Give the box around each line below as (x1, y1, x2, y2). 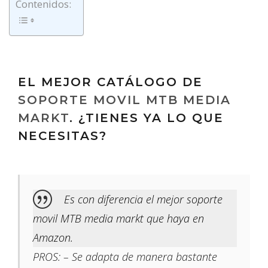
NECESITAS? (18, 129, 107, 144)
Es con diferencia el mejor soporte (64, 192, 223, 207)
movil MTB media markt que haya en (33, 211, 204, 226)
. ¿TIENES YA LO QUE (69, 111, 224, 126)
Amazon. (33, 230, 73, 245)
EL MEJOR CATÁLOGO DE (18, 75, 203, 90)
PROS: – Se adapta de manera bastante (33, 249, 217, 264)
